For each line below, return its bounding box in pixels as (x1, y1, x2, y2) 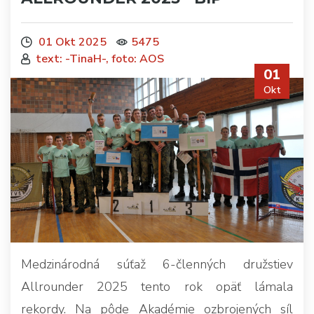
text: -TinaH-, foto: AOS (36, 51, 164, 67)
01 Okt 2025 (36, 34, 107, 50)
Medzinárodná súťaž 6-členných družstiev (21, 256, 293, 273)
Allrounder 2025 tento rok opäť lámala (21, 278, 293, 296)
